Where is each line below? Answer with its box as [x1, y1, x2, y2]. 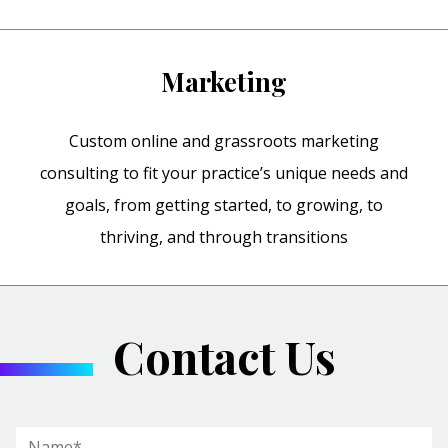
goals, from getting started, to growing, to [65, 194, 383, 217]
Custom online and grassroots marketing [69, 130, 379, 153]
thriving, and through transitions [100, 226, 348, 249]
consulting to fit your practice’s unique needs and [40, 162, 408, 185]
